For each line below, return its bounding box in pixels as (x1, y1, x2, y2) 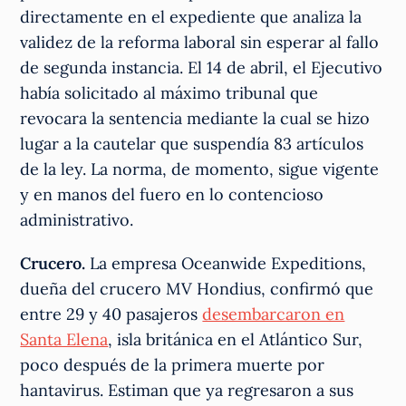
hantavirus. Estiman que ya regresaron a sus (20, 379, 354, 401)
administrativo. (20, 208, 134, 230)
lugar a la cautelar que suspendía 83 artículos (20, 132, 364, 154)
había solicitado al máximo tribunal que (20, 82, 319, 103)
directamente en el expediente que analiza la (20, 5, 362, 27)
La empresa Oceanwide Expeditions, (85, 252, 367, 274)
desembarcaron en (202, 303, 345, 324)
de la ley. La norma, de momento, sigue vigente (20, 158, 380, 179)
